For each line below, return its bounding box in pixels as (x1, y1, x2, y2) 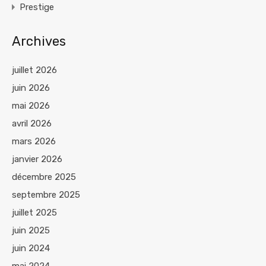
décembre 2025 (12, 171, 76, 182)
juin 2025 (12, 224, 50, 236)
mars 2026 (12, 135, 56, 147)
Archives (12, 33, 66, 49)
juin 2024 (12, 242, 50, 254)
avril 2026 (12, 118, 52, 129)
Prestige (20, 1, 54, 12)
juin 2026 (12, 82, 50, 93)
